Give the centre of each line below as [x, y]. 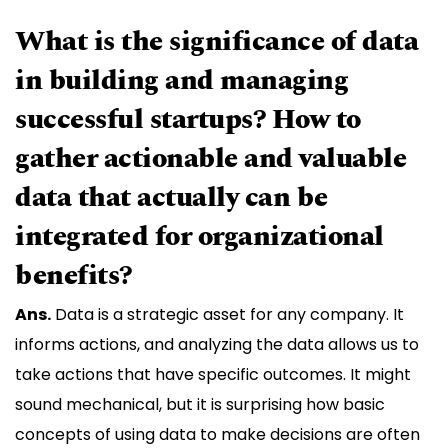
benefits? [73, 276]
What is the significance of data [216, 42]
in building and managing [181, 81]
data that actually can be [171, 198]
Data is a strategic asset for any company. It [227, 315]
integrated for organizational [199, 237]
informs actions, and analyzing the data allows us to [217, 345]
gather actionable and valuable [210, 159]
